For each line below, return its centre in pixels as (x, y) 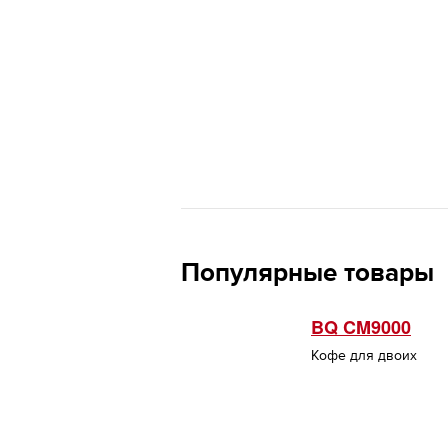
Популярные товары (307, 272)
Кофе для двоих (364, 355)
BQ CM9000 (361, 327)
